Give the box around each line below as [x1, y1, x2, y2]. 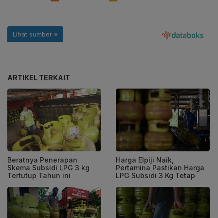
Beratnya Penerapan [7, 156, 77, 164]
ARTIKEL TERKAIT [7, 73, 70, 82]
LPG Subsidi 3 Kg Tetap [116, 171, 195, 180]
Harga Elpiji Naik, [116, 156, 174, 164]
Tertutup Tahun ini [7, 171, 71, 180]
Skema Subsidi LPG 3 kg [7, 163, 90, 172]
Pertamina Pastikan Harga [116, 163, 204, 172]
